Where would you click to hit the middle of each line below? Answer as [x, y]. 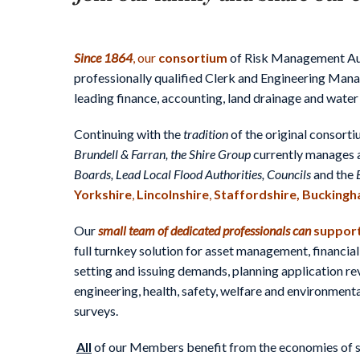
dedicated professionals [230, 230]
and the [335, 174]
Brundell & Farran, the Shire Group [162, 153]
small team [127, 230]
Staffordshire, [257, 194]
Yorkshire [103, 194]
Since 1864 [103, 57]
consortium [193, 57]
